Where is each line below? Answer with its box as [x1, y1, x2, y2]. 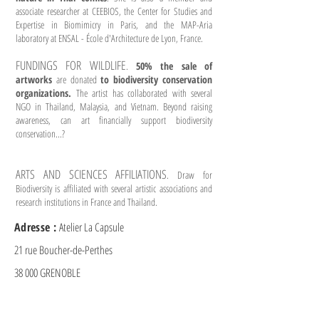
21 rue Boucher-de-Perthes [14, 242, 113, 258]
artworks [16, 73, 56, 86]
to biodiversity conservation [96, 73, 213, 86]
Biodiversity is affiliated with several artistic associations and [16, 182, 212, 195]
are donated [56, 73, 97, 86]
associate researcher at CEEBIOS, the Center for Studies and [16, 4, 212, 18]
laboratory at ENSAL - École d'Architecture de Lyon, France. [16, 31, 203, 45]
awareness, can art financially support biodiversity [16, 113, 212, 127]
